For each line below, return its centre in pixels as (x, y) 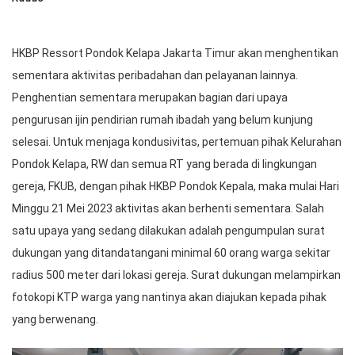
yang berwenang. (55, 320)
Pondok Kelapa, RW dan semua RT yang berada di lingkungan (164, 164)
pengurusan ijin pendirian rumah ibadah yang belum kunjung (162, 120)
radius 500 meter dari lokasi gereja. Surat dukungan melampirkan (176, 275)
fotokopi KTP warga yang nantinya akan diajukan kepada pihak (169, 298)
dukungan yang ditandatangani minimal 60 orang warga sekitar (171, 253)
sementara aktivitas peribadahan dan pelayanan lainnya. (155, 76)
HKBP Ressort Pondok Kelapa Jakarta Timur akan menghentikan (175, 53)
